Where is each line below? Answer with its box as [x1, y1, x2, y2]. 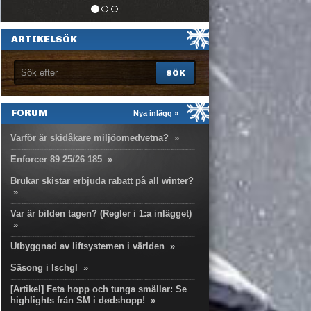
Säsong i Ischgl [10, 262, 78, 273]
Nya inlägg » [133, 109, 178, 117]
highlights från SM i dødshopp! [10, 295, 145, 305]
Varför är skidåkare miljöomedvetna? [10, 133, 169, 143]
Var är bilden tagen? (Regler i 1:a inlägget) [10, 208, 192, 219]
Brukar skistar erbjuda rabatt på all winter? [10, 176, 194, 186]
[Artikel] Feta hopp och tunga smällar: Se [10, 284, 187, 294]
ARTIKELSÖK [11, 33, 77, 45]
